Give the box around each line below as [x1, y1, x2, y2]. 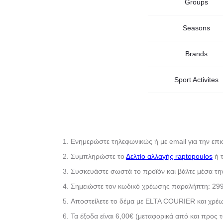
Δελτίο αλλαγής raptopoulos [126, 152, 213, 161]
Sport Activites [174, 75, 219, 84]
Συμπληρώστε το [71, 152, 126, 161]
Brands [185, 49, 208, 58]
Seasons [183, 23, 210, 32]
